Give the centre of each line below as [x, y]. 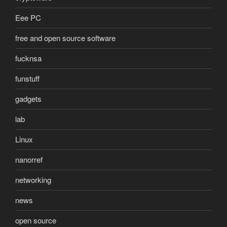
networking [33, 180]
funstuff [27, 79]
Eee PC [28, 18]
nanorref [29, 160]
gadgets [28, 99]
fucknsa [28, 58]
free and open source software [65, 38]
